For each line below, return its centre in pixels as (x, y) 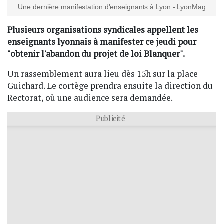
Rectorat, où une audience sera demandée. (90, 97)
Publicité (110, 118)
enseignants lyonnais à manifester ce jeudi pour (102, 41)
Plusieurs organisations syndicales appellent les (103, 29)
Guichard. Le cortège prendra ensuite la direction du (110, 85)
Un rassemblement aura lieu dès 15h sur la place (103, 73)
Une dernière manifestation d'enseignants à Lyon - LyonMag (112, 7)
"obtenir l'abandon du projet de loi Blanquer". (96, 53)
